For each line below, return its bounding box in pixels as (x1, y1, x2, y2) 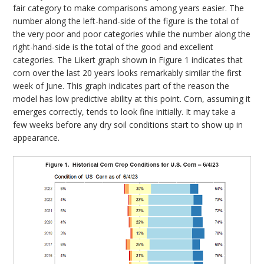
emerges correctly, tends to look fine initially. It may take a (13, 105, 236, 117)
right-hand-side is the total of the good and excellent (13, 41, 214, 52)
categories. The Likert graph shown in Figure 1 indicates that (13, 54, 243, 65)
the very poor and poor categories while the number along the (13, 28, 251, 39)
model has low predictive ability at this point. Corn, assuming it (13, 93, 251, 104)
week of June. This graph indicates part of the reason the (13, 80, 230, 91)
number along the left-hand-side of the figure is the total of (13, 15, 239, 27)
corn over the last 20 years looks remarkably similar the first (13, 67, 242, 78)
